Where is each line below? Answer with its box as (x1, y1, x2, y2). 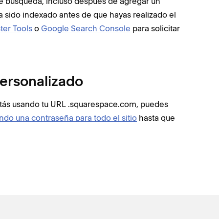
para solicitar (131, 23, 180, 33)
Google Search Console (41, 23, 131, 33)
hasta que (137, 113, 175, 123)
